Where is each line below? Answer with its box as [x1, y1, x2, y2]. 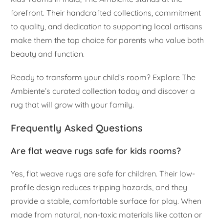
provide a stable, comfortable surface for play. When [11, 196, 202, 206]
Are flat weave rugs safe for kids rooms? [11, 145, 181, 157]
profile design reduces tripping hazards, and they [11, 182, 188, 193]
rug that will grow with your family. [11, 100, 134, 110]
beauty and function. [11, 49, 85, 59]
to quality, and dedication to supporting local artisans [11, 22, 203, 32]
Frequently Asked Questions [11, 122, 143, 134]
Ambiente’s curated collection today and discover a [11, 86, 196, 96]
